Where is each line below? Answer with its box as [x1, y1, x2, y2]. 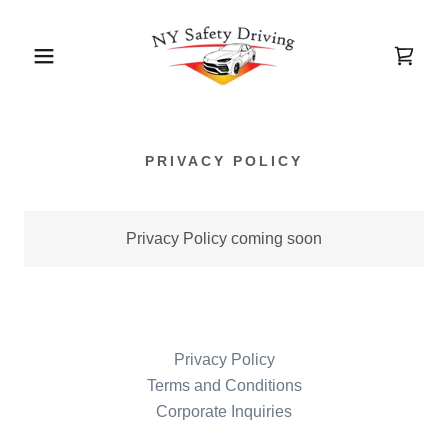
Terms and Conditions [146, 377, 302, 394]
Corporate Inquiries [156, 403, 292, 420]
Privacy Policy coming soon [126, 230, 322, 247]
